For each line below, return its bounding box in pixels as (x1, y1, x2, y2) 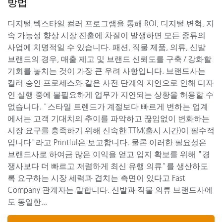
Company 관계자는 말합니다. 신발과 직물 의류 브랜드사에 (7, 185, 213, 195)
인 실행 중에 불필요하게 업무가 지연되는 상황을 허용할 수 (7, 90, 214, 100)
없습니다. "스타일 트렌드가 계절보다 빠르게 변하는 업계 (7, 102, 208, 112)
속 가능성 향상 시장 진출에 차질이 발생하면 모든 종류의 (7, 30, 206, 41)
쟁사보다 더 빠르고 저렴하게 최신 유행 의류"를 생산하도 (7, 161, 208, 171)
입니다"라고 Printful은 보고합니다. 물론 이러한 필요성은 (7, 137, 207, 148)
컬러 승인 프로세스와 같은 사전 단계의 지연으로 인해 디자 (7, 78, 214, 88)
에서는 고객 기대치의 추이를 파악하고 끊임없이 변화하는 (7, 113, 210, 124)
